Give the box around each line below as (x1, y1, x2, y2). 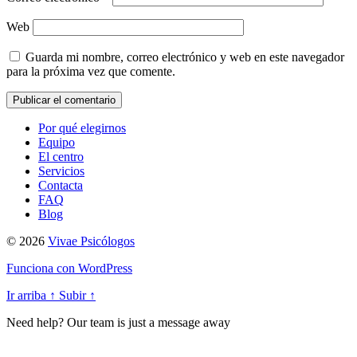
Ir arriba (6, 288, 49, 302)
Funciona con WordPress (6, 261, 132, 275)
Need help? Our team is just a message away (6, 315, 230, 329)
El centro (38, 149, 84, 163)
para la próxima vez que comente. (6, 64, 175, 78)
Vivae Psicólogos (48, 233, 135, 248)
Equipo (38, 135, 75, 149)
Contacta (38, 178, 83, 192)
